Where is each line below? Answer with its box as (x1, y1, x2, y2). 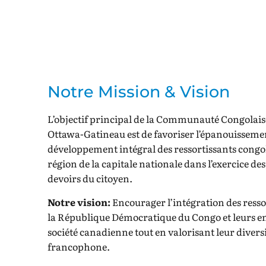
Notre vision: (47, 194, 110, 209)
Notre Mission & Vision (47, 82, 230, 102)
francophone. (47, 239, 110, 254)
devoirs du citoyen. (47, 171, 132, 186)
